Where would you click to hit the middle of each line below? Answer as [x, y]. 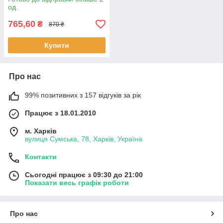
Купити [57, 46]
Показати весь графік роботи [77, 183]
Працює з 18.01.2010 [60, 113]
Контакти [41, 157]
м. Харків [41, 131]
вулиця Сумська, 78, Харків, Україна [84, 139]
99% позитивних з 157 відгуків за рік [83, 95]
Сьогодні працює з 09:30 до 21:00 [84, 175]
